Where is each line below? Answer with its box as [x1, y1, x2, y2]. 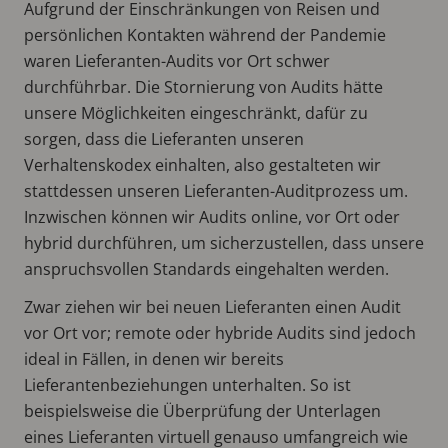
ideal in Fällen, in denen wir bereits [24, 347, 284, 370]
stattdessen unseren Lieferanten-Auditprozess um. [24, 179, 408, 202]
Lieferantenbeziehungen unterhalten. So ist [24, 373, 351, 396]
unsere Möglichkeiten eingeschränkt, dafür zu [24, 101, 368, 124]
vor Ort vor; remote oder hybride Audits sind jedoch [24, 321, 416, 344]
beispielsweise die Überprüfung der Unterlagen [24, 399, 381, 422]
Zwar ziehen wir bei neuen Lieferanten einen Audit [24, 295, 401, 318]
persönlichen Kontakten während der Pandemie [24, 23, 386, 46]
